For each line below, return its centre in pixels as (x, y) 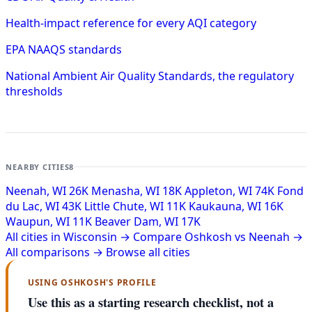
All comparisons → (54, 252)
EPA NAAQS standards (64, 49)
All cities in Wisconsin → (68, 236)
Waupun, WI (38, 221)
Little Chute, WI (124, 206)
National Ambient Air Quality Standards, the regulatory (150, 76)
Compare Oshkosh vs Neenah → (218, 236)
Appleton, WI (218, 190)
